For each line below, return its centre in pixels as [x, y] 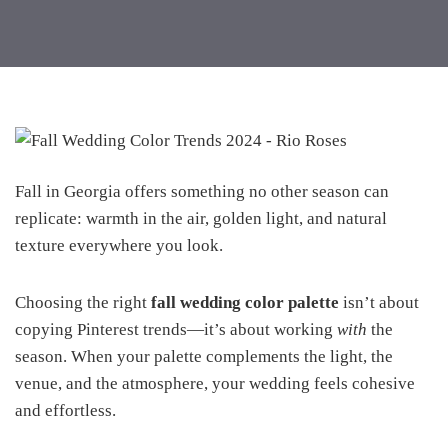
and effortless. [65, 410]
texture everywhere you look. [119, 245]
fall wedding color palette [245, 302]
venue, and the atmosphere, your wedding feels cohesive [215, 383]
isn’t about [379, 302]
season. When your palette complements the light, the [204, 356]
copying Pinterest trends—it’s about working [176, 329]
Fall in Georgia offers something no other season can [202, 191]
